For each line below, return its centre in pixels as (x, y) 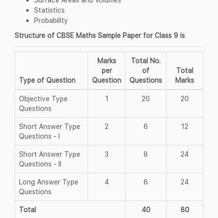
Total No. (146, 60)
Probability (51, 20)
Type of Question (47, 80)
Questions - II (40, 163)
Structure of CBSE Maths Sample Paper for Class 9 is (100, 35)
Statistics (49, 10)
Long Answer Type (49, 182)
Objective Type (43, 98)
